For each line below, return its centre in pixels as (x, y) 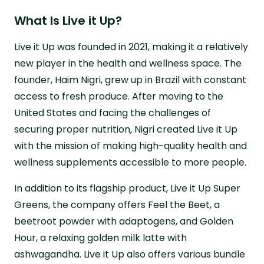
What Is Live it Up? (68, 20)
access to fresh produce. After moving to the (119, 96)
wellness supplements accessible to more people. (130, 162)
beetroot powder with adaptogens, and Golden (124, 221)
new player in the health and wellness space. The (128, 63)
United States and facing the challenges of (113, 113)
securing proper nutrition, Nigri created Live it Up (126, 129)
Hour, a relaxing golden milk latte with (100, 237)
